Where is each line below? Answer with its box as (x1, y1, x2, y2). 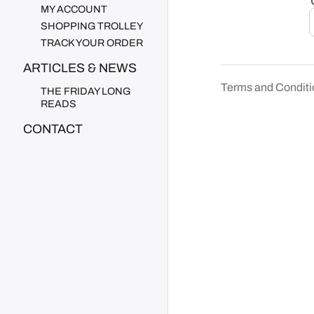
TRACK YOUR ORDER (41, 36, 143, 48)
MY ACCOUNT (41, 3, 107, 15)
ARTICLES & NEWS (23, 60, 137, 75)
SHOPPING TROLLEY (41, 20, 143, 32)
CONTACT (23, 121, 83, 136)
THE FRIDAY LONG (41, 85, 130, 97)
